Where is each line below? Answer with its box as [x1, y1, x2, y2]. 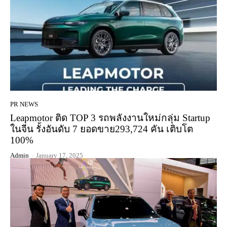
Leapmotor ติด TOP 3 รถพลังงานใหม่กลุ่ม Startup [10, 112, 210, 124]
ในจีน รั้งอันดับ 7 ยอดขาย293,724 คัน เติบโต [10, 124, 193, 135]
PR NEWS [10, 100, 38, 108]
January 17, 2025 [36, 152, 83, 160]
